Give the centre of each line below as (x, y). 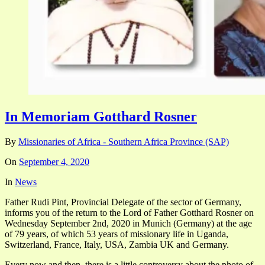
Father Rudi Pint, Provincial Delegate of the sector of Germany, (123, 202)
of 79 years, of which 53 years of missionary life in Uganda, (117, 234)
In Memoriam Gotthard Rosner (101, 116)
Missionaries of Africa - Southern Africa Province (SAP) (124, 141)
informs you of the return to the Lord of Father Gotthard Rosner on (129, 212)
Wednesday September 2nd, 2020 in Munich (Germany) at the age (128, 223)
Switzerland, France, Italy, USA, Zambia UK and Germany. (117, 244)
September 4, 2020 (54, 161)
